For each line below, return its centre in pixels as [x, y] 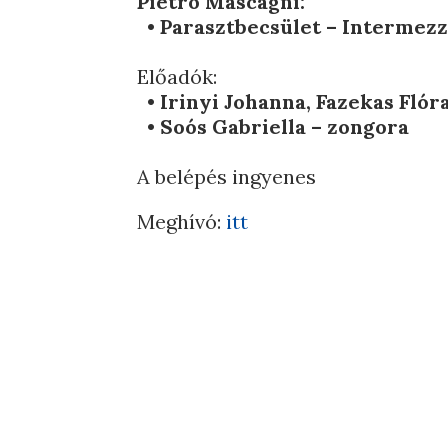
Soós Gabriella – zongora [285, 126]
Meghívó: [182, 221]
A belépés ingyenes [229, 176]
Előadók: [177, 76]
